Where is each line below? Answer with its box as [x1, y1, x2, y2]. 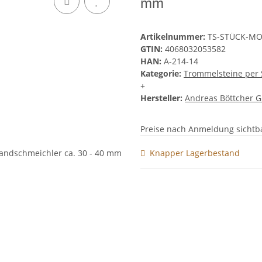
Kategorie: [140, 68, 184, 80]
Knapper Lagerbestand [150, 147, 240, 158]
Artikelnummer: [140, 31, 208, 43]
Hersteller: [140, 92, 182, 104]
